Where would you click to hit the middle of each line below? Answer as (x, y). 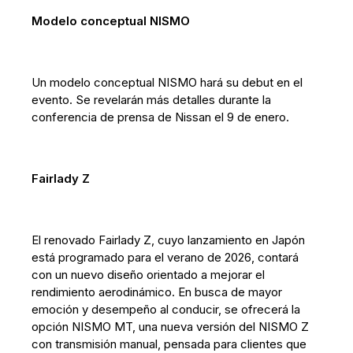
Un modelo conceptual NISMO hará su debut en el (167, 82)
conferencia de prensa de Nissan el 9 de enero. (161, 117)
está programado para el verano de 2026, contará (165, 257)
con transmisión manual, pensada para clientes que (169, 344)
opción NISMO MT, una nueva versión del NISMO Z (171, 327)
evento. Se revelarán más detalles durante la (152, 100)
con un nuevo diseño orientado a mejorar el (149, 275)
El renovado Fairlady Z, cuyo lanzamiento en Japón (169, 240)
